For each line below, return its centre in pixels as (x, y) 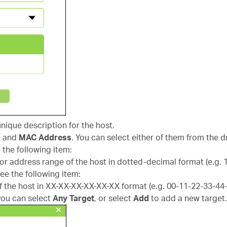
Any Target (73, 198)
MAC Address (45, 137)
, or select (114, 198)
